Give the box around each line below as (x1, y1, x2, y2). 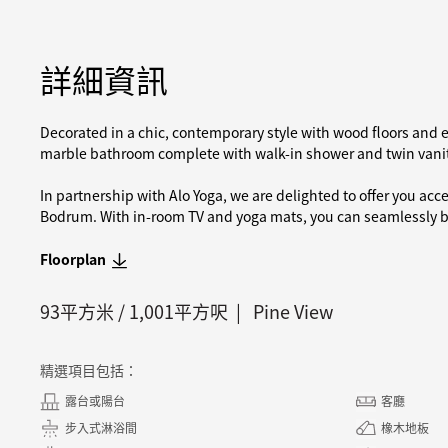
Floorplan (40, 249, 106, 269)
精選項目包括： (40, 360, 138, 380)
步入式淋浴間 (65, 419, 137, 436)
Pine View (253, 298, 333, 324)
